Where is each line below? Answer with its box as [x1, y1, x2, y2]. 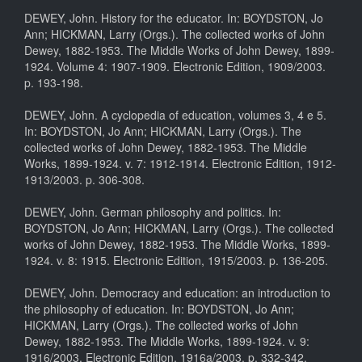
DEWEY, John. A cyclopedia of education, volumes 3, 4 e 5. [24, 107, 326, 124]
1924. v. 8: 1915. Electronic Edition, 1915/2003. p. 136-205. [24, 252, 328, 269]
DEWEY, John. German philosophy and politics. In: [24, 204, 281, 221]
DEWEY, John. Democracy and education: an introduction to [24, 284, 330, 301]
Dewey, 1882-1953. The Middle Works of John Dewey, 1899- [24, 42, 335, 59]
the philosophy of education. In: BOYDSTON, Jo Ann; [24, 301, 294, 318]
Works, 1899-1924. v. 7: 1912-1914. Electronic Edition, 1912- [24, 155, 336, 172]
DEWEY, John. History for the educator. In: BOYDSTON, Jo [24, 10, 323, 27]
